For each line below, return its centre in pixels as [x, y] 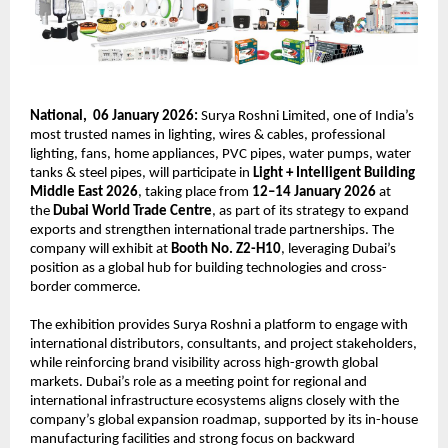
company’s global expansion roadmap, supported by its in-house [224, 421]
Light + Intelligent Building [334, 174]
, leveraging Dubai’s [338, 250]
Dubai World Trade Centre [132, 212]
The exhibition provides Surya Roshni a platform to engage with [219, 326]
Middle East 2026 [84, 193]
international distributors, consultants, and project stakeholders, [223, 345]
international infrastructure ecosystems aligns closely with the [214, 402]
